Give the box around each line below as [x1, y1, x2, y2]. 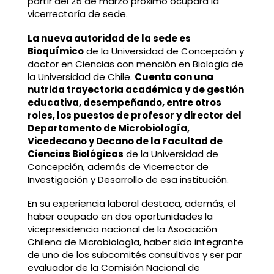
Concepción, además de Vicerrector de [27, 160, 209, 173]
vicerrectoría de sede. [27, 7, 128, 20]
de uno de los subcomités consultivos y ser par [27, 248, 242, 262]
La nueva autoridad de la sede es [27, 31, 191, 45]
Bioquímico [27, 44, 84, 57]
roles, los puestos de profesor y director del [27, 108, 242, 122]
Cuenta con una [134, 70, 213, 83]
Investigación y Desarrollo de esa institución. [27, 172, 229, 186]
